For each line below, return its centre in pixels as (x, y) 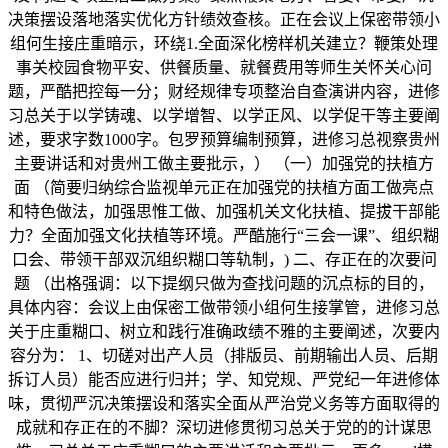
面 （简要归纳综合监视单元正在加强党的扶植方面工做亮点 (224, 188)
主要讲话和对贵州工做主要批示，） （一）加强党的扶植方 (224, 164)
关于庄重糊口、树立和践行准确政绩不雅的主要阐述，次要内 (224, 332)
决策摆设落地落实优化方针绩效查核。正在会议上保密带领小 (224, 20)
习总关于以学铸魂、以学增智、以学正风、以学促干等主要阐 (224, 116)
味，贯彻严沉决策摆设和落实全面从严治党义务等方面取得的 (224, 404)
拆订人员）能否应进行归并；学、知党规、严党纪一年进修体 (224, 380)
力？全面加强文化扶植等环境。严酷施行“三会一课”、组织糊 (224, 236)
